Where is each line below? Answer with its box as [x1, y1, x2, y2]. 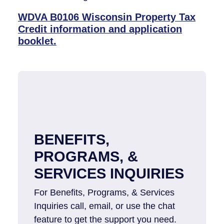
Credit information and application [18, 23, 182, 34]
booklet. [18, 35, 56, 46]
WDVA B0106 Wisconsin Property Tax [18, 11, 195, 22]
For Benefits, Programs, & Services [34, 187, 174, 197]
